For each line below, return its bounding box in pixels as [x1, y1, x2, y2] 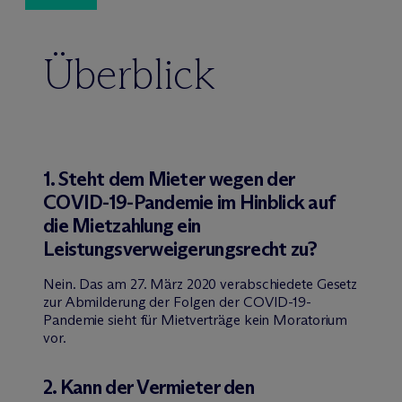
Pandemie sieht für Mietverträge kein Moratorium [43, 310, 348, 328]
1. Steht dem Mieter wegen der [43, 166, 295, 191]
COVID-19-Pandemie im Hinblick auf [43, 189, 336, 214]
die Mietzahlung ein [43, 213, 201, 238]
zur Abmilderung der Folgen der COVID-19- [43, 293, 311, 310]
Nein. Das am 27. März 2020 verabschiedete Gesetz [43, 275, 358, 293]
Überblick [43, 47, 215, 100]
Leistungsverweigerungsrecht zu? [43, 236, 318, 261]
